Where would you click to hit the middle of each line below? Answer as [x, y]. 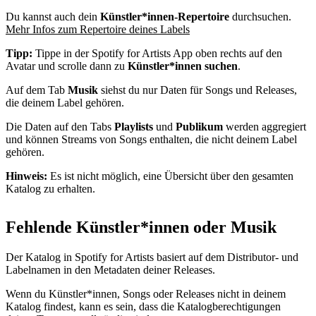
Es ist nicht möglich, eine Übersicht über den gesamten [170, 176]
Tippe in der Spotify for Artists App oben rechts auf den [157, 53]
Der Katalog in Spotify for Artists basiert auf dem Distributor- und [152, 257]
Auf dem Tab [37, 90]
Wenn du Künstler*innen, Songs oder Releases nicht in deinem [146, 293]
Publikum [199, 126]
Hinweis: [26, 176]
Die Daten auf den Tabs [60, 126]
